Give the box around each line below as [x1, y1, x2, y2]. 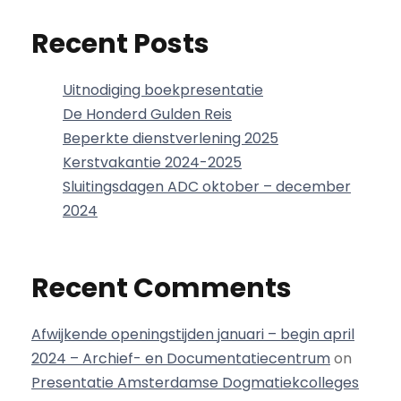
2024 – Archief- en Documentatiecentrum [31, 348, 330, 370]
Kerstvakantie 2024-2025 [63, 152, 242, 174]
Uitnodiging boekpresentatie [63, 80, 263, 101]
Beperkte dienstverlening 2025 [63, 128, 278, 149]
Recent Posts [31, 25, 209, 64]
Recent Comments [31, 269, 292, 308]
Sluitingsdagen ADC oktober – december [63, 176, 351, 198]
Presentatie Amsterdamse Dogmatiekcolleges [31, 372, 359, 394]
